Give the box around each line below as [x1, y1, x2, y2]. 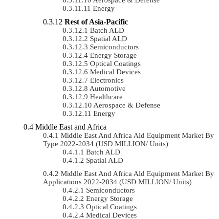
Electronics [90, 76, 124, 84]
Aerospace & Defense [93, 101, 160, 109]
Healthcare [90, 92, 123, 101]
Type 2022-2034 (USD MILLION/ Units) [43, 139, 168, 148]
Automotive [89, 84, 126, 92]
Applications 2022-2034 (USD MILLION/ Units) [43, 177, 192, 186]
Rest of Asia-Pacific [65, 17, 128, 26]
